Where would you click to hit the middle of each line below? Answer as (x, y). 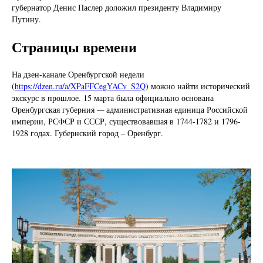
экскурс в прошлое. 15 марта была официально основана (113, 98)
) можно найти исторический (198, 86)
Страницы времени (74, 47)
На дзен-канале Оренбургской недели (78, 75)
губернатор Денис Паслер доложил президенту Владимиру (117, 8)
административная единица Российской (177, 110)
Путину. (26, 19)
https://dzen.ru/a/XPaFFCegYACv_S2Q (80, 86)
